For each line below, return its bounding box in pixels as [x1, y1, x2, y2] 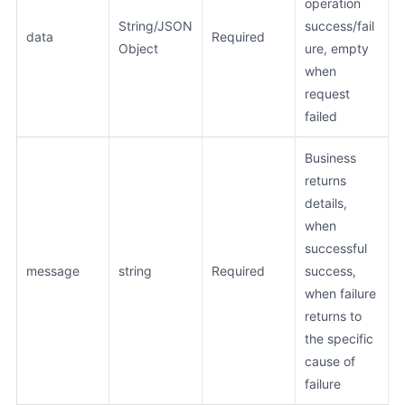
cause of [305, 353, 355, 369]
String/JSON [118, 17, 193, 33]
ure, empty [305, 40, 369, 56]
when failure [305, 285, 376, 301]
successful [305, 240, 367, 256]
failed [305, 108, 337, 124]
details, [305, 194, 347, 211]
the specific [305, 330, 373, 346]
